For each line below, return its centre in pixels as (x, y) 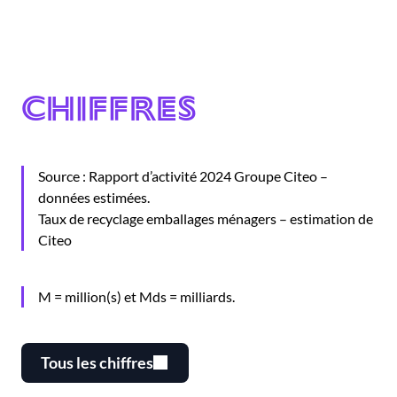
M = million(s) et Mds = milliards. (136, 296)
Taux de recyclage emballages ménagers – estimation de (206, 218)
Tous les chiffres (97, 362)
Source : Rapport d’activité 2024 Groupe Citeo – (183, 175)
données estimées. (94, 197)
